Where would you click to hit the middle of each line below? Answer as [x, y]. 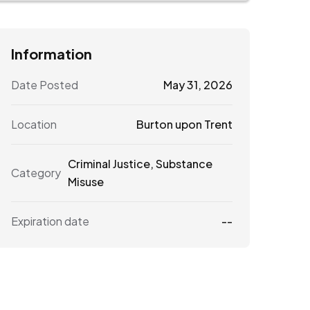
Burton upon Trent [184, 124]
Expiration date [50, 221]
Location [34, 124]
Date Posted [45, 84]
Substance [184, 163]
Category [36, 172]
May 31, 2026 [198, 84]
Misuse [86, 181]
